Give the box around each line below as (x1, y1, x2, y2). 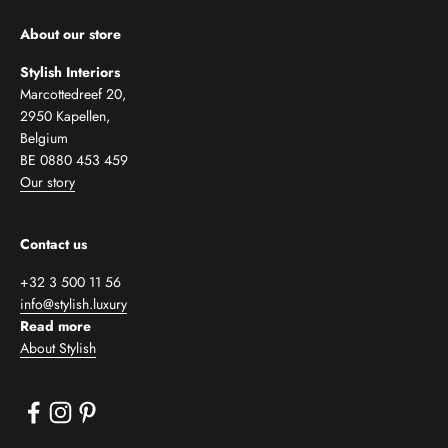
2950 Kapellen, (20, 105, 110, 126)
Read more (20, 315, 91, 336)
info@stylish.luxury (20, 293, 127, 314)
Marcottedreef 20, (20, 83, 126, 104)
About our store (20, 23, 121, 44)
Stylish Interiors (20, 61, 120, 82)
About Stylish (20, 337, 96, 358)
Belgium (20, 127, 68, 148)
